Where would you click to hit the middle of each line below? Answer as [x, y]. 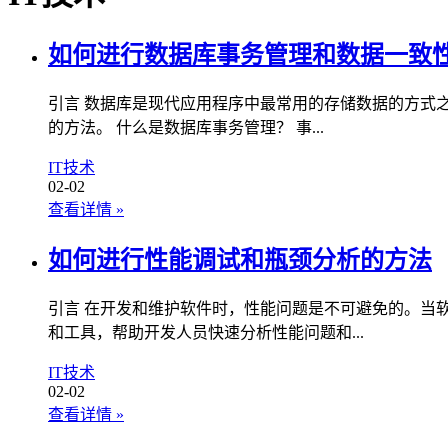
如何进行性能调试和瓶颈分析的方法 [240, 260]
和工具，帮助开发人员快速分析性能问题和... [206, 333]
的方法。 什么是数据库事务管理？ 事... [186, 128]
